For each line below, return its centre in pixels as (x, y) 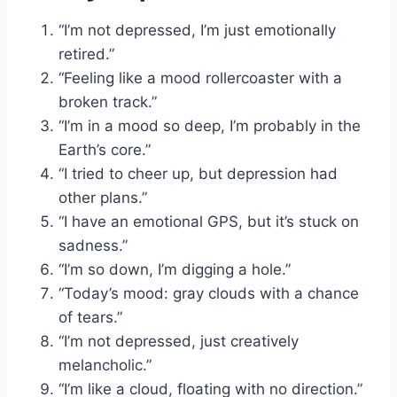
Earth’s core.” (105, 149)
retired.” (86, 54)
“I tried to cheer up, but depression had (198, 173)
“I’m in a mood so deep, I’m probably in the (210, 125)
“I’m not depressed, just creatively (179, 341)
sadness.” (93, 245)
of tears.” (90, 317)
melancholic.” (105, 365)
